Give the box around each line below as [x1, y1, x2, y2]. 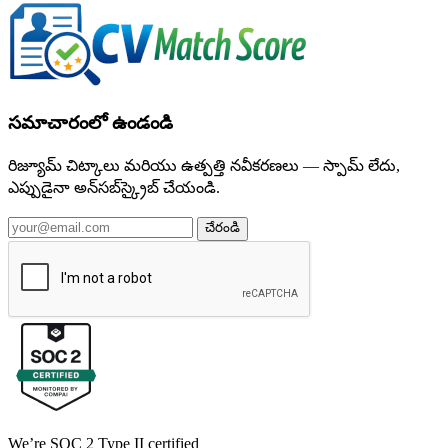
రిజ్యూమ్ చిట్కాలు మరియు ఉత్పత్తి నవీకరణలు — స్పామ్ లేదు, [8, 156, 400, 174]
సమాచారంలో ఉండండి [8, 111, 173, 133]
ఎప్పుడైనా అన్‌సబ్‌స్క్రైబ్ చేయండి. [8, 178, 220, 196]
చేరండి [205, 219, 240, 235]
